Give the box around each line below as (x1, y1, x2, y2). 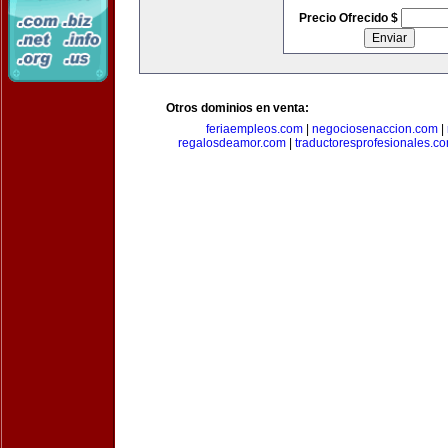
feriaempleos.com (206, 122, 303, 136)
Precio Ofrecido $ (298, 11, 401, 25)
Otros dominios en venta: (166, 101, 309, 115)
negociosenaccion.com (312, 122, 438, 136)
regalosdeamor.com (178, 136, 286, 150)
